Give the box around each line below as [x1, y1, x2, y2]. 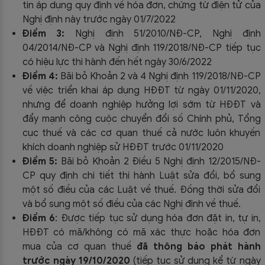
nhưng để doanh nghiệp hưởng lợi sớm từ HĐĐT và [22, 99, 261, 111]
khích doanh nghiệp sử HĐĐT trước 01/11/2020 [22, 141, 224, 153]
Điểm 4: [22, 70, 58, 82]
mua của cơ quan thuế [22, 241, 137, 253]
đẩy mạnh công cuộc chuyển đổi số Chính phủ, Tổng [22, 113, 261, 125]
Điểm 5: [22, 156, 58, 167]
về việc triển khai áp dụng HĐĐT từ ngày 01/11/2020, [22, 85, 261, 96]
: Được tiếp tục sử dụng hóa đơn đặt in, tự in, [55, 212, 261, 224]
